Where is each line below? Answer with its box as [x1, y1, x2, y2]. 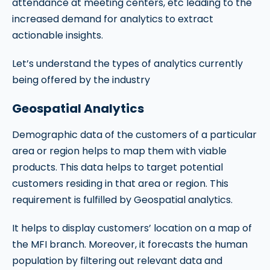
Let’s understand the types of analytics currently [12, 57, 243, 71]
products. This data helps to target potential [12, 160, 223, 174]
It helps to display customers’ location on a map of [12, 221, 252, 235]
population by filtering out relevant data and [12, 254, 222, 268]
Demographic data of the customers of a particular [12, 128, 257, 142]
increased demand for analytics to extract [12, 12, 213, 26]
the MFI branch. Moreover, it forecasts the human [12, 237, 248, 251]
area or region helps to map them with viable [12, 144, 227, 158]
